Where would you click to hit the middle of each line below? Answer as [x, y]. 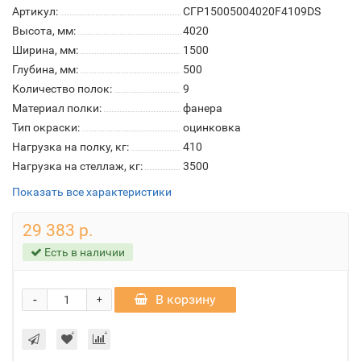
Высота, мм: [44, 31]
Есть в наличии [83, 252]
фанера [203, 108]
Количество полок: [62, 89]
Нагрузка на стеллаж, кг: [77, 166]
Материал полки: [57, 108]
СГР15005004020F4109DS [252, 11]
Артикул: [35, 11]
